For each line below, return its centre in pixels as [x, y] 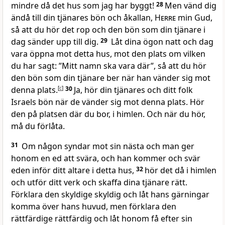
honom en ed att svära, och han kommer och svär [106, 158]
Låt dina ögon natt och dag [161, 42]
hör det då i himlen [181, 171]
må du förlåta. [38, 126]
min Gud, [194, 18]
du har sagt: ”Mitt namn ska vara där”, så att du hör [109, 66]
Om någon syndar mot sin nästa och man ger [107, 146]
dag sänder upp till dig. [56, 42]
